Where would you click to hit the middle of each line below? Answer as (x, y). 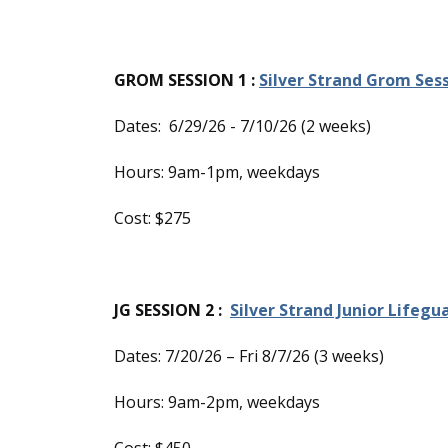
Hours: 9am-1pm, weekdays (217, 172)
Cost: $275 (152, 218)
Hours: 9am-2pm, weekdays (217, 402)
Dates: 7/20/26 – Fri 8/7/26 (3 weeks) (249, 356)
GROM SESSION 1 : (186, 80)
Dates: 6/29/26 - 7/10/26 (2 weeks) (242, 126)
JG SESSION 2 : (172, 310)
